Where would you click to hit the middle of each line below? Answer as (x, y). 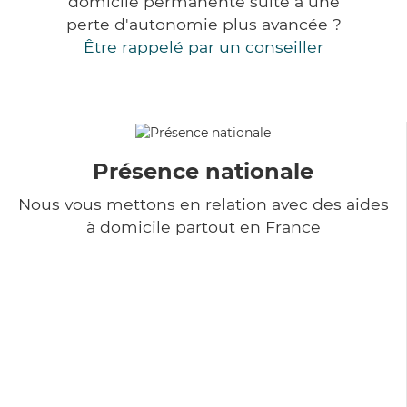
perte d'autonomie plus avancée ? (203, 25)
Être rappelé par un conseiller (203, 47)
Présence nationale (203, 171)
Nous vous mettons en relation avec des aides (203, 203)
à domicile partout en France (203, 226)
